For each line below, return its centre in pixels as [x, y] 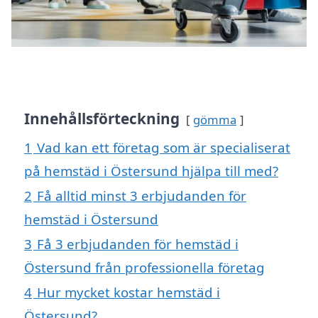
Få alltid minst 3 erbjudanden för [142, 195]
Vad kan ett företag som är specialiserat [164, 147]
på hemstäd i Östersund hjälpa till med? [151, 170]
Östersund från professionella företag [144, 267]
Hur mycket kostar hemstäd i [128, 292]
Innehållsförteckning [102, 118]
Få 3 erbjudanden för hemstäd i [138, 243]
